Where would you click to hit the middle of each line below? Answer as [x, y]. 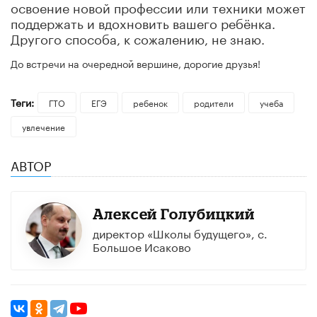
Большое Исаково [142, 246]
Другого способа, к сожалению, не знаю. [138, 37]
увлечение [44, 127]
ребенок [150, 102]
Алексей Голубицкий [173, 214]
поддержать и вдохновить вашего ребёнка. [143, 22]
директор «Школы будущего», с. [180, 233]
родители [213, 102]
